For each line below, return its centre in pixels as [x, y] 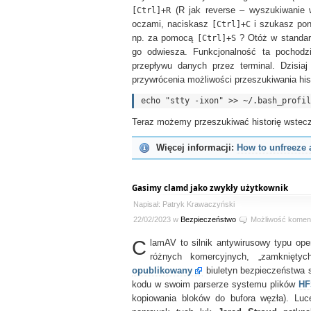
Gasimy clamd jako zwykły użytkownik [210, 188]
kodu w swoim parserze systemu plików [215, 285]
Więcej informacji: [195, 148]
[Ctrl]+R [151, 10]
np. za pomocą [165, 38]
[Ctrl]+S [216, 38]
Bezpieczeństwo [208, 219]
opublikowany [162, 271]
